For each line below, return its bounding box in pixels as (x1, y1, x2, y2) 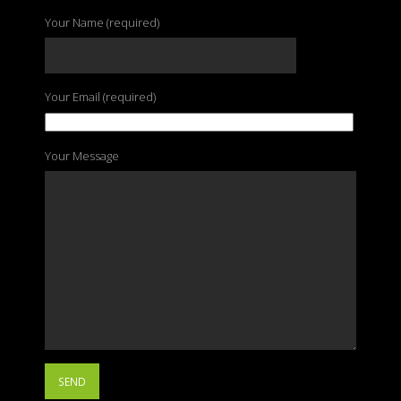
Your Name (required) (45, 14, 159, 30)
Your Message (45, 148, 119, 164)
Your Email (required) (45, 89, 156, 105)
